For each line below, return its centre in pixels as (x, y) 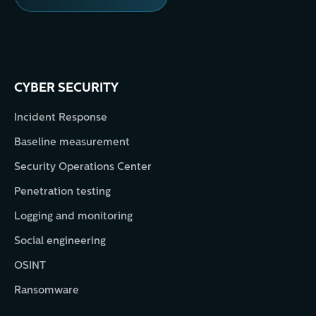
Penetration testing (62, 192)
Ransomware (47, 291)
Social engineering (60, 241)
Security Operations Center (83, 167)
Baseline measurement (72, 142)
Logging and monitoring (73, 217)
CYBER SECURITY (66, 88)
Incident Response (61, 118)
